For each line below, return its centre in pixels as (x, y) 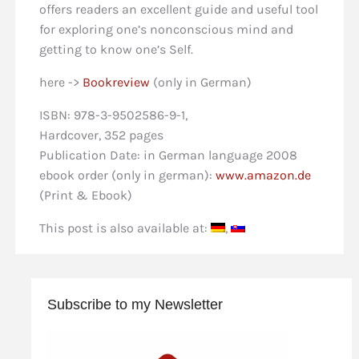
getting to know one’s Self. (116, 49)
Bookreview (116, 82)
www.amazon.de (263, 175)
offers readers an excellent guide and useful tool (178, 9)
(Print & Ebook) (85, 195)
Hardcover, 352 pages (101, 135)
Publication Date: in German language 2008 (168, 155)
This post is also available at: (125, 228)
